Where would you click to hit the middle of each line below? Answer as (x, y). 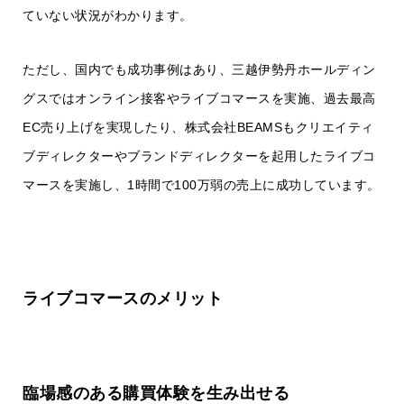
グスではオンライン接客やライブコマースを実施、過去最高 (199, 99)
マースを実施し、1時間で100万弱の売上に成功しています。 (202, 185)
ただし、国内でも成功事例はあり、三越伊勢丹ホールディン (199, 70)
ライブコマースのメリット (123, 299)
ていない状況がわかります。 (108, 16)
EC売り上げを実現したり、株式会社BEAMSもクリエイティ (198, 128)
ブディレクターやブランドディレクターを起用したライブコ (199, 156)
